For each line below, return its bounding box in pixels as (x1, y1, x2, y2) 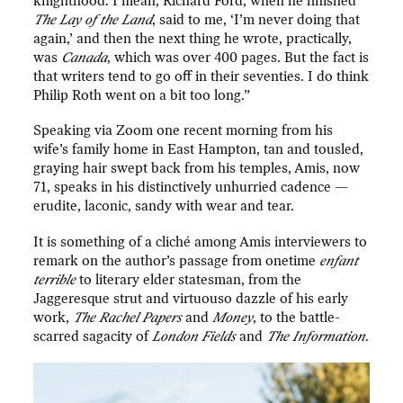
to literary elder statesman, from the (76, 271, 302, 288)
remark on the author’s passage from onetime (33, 252, 320, 269)
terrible (33, 271, 76, 288)
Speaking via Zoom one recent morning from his (33, 122, 334, 139)
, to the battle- (253, 309, 341, 326)
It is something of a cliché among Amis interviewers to (33, 233, 368, 250)
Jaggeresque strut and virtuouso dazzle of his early (33, 290, 349, 307)
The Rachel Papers (73, 309, 183, 326)
